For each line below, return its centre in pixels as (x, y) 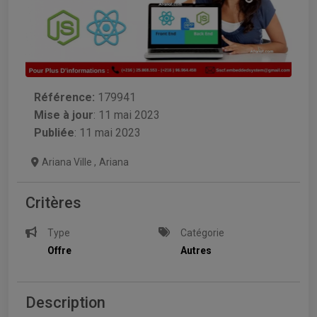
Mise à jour (64, 115)
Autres (196, 250)
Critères (53, 202)
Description (65, 302)
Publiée (54, 132)
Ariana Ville (68, 162)
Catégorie (203, 232)
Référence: (64, 97)
